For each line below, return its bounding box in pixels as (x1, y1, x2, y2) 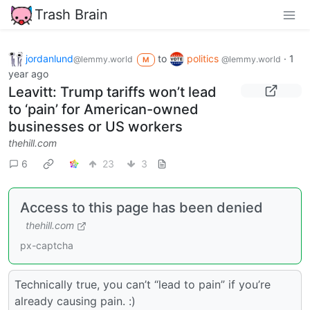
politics (186, 52, 221, 64)
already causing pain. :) (15, 294, 136, 309)
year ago (8, 68, 48, 80)
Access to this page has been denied (20, 199, 263, 217)
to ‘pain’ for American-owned (8, 101, 199, 118)
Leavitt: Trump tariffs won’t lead (8, 84, 217, 101)
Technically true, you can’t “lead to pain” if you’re (15, 277, 271, 292)
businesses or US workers (8, 118, 183, 136)
